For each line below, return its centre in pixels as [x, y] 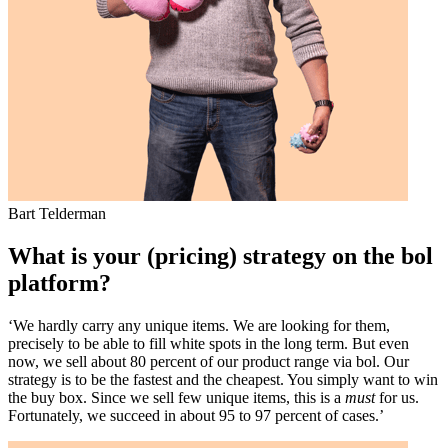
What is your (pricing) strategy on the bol [220, 255]
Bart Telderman [57, 213]
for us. [397, 397]
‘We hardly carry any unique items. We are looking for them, [199, 325]
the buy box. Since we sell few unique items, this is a [176, 397]
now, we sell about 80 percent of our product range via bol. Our [208, 361]
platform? [59, 282]
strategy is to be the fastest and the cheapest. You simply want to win [223, 379]
